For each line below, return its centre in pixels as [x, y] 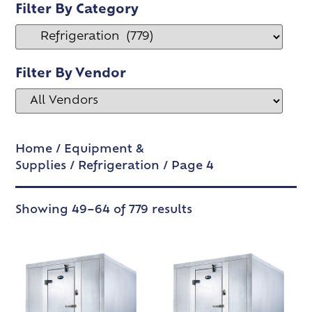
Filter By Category [77, 10]
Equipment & [104, 150]
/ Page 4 [187, 166]
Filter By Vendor [71, 74]
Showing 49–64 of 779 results [104, 210]
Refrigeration [119, 166]
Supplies [41, 166]
